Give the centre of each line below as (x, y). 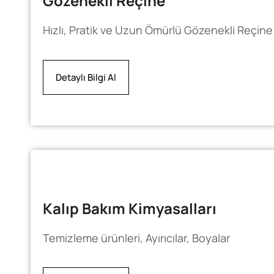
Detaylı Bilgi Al (86, 77)
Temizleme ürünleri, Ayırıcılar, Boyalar (136, 238)
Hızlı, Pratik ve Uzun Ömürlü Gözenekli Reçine (158, 30)
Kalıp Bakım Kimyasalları (130, 208)
